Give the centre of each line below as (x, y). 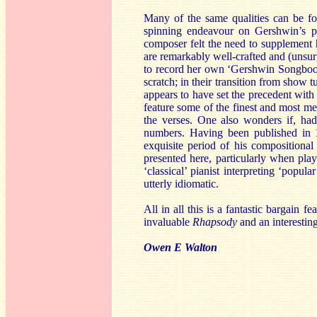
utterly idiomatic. (181, 184)
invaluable (168, 222)
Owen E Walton (180, 247)
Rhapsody (215, 222)
